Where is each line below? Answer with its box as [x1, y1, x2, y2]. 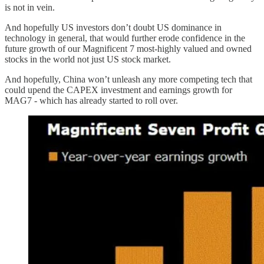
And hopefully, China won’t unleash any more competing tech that [5, 74, 252, 84]
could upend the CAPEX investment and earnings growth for [5, 84, 232, 95]
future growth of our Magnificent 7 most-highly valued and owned [5, 43, 252, 54]
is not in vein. [5, 2, 55, 12]
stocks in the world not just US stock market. [5, 54, 171, 64]
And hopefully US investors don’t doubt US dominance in [5, 22, 222, 32]
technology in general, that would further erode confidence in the [5, 32, 245, 43]
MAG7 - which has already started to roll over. [5, 95, 178, 105]
